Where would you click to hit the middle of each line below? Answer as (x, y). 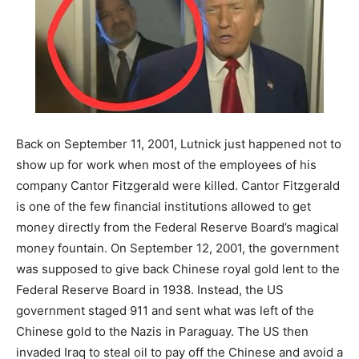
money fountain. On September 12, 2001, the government (177, 248)
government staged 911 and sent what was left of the (165, 310)
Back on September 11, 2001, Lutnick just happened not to (179, 143)
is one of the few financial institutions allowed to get (163, 206)
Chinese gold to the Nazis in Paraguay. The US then (162, 331)
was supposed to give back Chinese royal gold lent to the (178, 268)
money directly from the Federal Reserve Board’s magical (177, 227)
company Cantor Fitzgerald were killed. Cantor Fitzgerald (178, 185)
